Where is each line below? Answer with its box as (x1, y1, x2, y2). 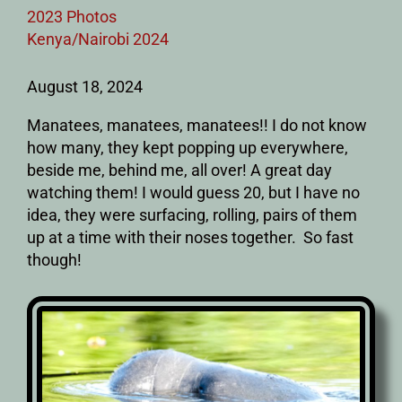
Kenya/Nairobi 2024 (27, 29, 169, 48)
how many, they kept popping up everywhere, (27, 137, 348, 157)
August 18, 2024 (27, 76, 143, 96)
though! (27, 249, 82, 269)
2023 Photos (27, 6, 117, 26)
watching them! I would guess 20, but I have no (27, 182, 360, 202)
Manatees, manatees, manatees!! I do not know (27, 115, 367, 135)
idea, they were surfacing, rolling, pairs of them (27, 205, 357, 224)
